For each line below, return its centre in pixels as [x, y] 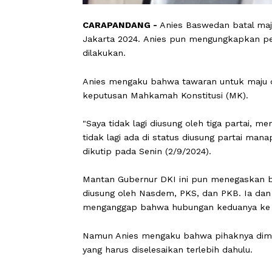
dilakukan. [117, 119]
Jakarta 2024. [124, 104]
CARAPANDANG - [134, 88]
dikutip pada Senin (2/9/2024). [163, 229]
